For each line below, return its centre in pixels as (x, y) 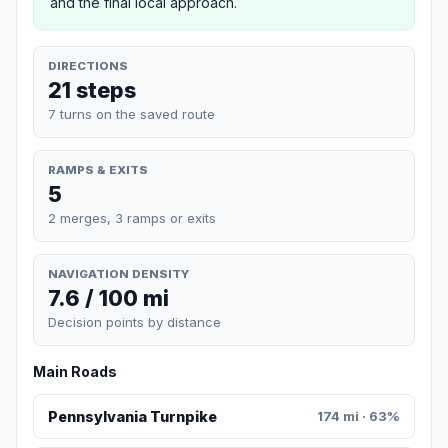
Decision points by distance (134, 322)
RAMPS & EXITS (98, 169)
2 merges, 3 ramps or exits (132, 217)
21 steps (92, 89)
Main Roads (75, 372)
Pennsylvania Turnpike (132, 417)
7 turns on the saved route (131, 113)
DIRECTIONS (88, 65)
